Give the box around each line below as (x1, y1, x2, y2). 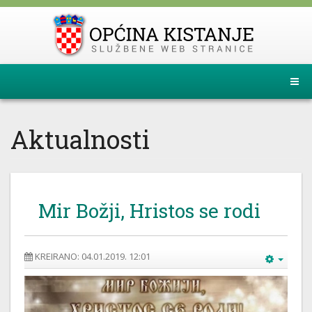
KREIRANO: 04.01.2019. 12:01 (35, 250, 150, 263)
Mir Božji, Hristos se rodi (38, 198, 260, 224)
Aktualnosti (10, 123, 150, 156)
